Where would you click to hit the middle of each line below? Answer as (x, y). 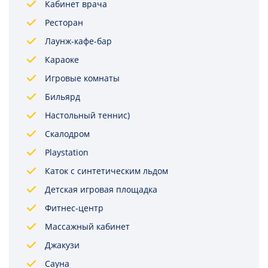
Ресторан (64, 23)
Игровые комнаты (82, 78)
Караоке (62, 60)
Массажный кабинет (87, 227)
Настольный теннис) (87, 115)
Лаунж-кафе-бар (78, 41)
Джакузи (62, 245)
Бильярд (63, 97)
